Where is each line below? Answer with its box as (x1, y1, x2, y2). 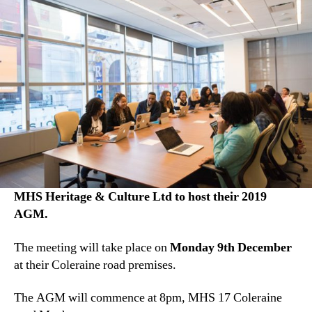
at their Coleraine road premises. (14, 256, 176, 273)
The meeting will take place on (14, 239, 170, 256)
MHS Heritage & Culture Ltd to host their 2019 (14, 189, 267, 205)
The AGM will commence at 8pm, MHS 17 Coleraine (14, 290, 282, 306)
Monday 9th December (170, 239, 292, 256)
